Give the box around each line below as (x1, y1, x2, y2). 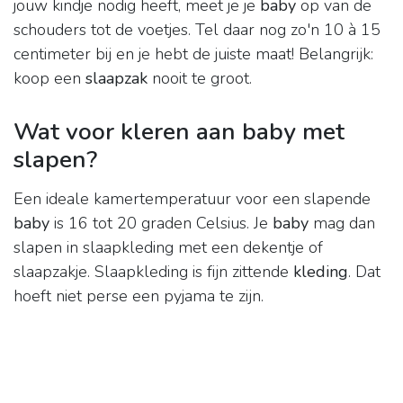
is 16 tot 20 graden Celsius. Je (49, 212, 273, 235)
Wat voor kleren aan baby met (13, 115, 345, 148)
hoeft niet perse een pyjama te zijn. (13, 285, 264, 308)
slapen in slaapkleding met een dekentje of (13, 237, 323, 259)
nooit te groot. (148, 67, 252, 90)
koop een (13, 67, 85, 90)
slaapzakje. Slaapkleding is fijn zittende (13, 261, 293, 283)
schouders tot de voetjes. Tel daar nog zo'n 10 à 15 (13, 19, 381, 41)
